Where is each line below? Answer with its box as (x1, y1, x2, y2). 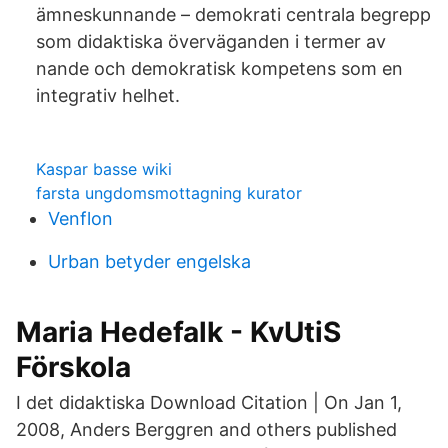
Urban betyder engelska (48, 251, 251, 272)
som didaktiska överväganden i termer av (36, 31, 386, 52)
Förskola (16, 350, 131, 384)
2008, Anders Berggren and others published (16, 419, 397, 440)
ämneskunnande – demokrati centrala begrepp (36, 4, 431, 25)
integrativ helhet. (36, 85, 180, 106)
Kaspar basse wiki (36, 159, 172, 179)
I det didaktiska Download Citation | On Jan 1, (16, 392, 402, 413)
